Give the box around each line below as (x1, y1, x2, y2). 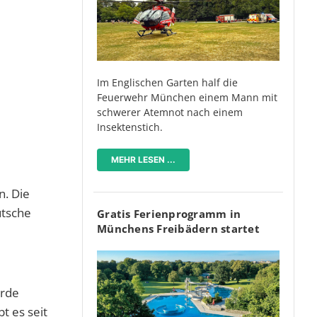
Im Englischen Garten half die (97, 75, 238, 89)
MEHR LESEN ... (111, 154, 175, 165)
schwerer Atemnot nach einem (97, 105, 243, 119)
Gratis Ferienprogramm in (97, 206, 241, 221)
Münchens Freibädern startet (97, 221, 260, 236)
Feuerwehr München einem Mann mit (97, 90, 277, 104)
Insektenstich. (97, 120, 163, 134)
